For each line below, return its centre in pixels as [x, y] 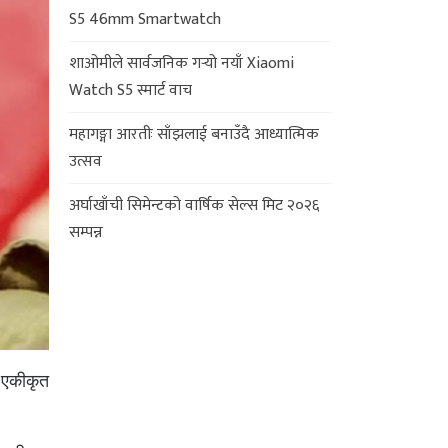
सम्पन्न [85, 232]
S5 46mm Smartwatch [144, 19]
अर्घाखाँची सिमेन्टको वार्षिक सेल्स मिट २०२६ [193, 205]
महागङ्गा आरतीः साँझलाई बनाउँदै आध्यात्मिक [193, 134]
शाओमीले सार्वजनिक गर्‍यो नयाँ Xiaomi [181, 63]
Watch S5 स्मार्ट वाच [130, 90]
